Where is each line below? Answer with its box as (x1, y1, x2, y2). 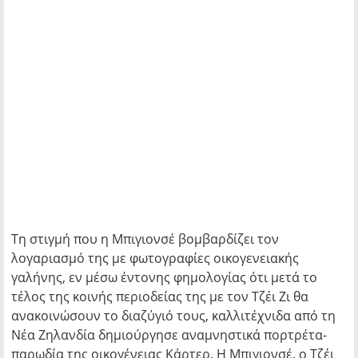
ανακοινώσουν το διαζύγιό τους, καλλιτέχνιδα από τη (11, 307, 336, 324)
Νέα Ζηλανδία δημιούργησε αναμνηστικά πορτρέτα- (11, 326, 327, 344)
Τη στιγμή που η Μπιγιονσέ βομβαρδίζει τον (11, 230, 279, 248)
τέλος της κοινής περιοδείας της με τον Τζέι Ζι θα (11, 288, 308, 305)
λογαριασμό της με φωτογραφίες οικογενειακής (11, 249, 299, 267)
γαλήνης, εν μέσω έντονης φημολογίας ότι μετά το (11, 268, 317, 286)
